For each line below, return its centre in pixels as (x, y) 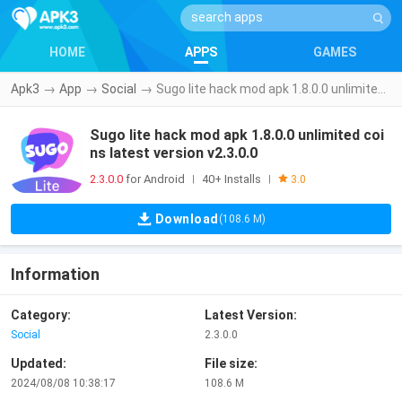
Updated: (39, 363)
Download (187, 219)
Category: (41, 315)
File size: (231, 363)
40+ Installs (232, 179)
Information (55, 274)
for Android (154, 179)
